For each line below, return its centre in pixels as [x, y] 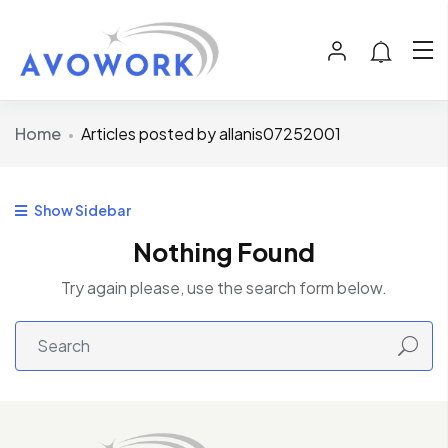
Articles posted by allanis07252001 [211, 134]
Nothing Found [224, 252]
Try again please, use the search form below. [224, 288]
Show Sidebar [81, 210]
